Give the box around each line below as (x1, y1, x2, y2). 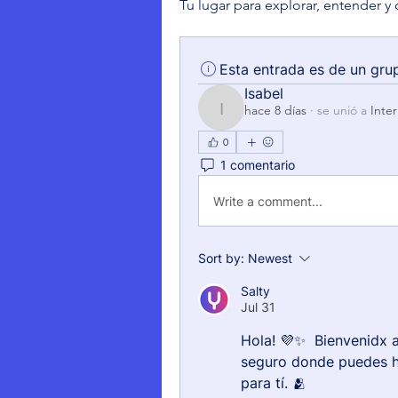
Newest (248, 251, 292, 266)
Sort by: (198, 251, 244, 266)
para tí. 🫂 (241, 374, 306, 392)
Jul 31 (241, 299, 275, 314)
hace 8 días (244, 102, 306, 118)
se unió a (317, 102, 367, 118)
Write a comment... (213, 193, 322, 209)
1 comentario (220, 156, 295, 172)
